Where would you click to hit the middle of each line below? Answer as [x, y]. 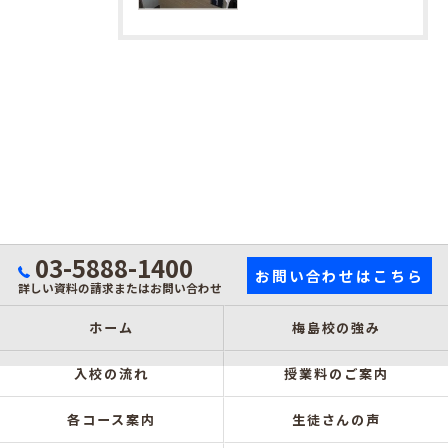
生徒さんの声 [336, 419]
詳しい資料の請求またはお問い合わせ [120, 288]
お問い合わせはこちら [339, 275]
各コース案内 [111, 419]
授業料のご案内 [336, 373]
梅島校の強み [336, 327]
